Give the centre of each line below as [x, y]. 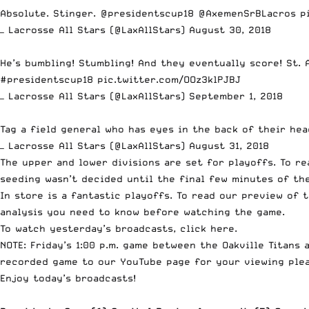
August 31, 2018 [229, 146]
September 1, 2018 [236, 96]
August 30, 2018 [230, 30]
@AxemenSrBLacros [247, 13]
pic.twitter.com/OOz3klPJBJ [169, 80]
